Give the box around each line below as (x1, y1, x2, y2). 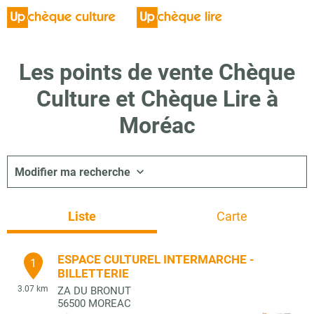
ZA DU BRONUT (57, 285, 131, 297)
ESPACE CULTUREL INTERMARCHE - (57, 252, 254, 266)
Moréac (118, 112, 196, 139)
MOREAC (88, 297, 131, 310)
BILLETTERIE (57, 266, 129, 280)
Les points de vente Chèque (19, 59, 295, 86)
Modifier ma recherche (15, 165, 130, 179)
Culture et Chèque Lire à (36, 86, 278, 112)
